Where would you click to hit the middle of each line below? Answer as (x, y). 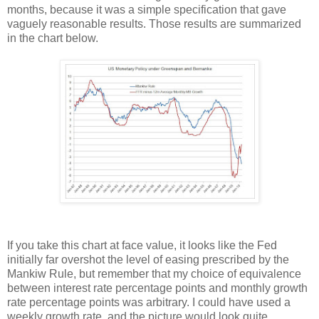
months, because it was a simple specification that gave (147, 9)
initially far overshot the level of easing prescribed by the (148, 259)
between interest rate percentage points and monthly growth (157, 288)
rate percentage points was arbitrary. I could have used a (149, 302)
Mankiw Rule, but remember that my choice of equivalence (154, 273)
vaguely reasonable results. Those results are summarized (154, 23)
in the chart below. (53, 38)
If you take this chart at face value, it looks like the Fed (142, 245)
